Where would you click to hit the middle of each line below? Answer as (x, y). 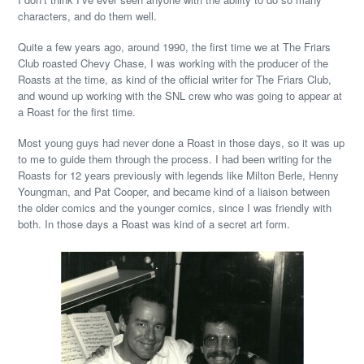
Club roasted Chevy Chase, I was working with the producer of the (173, 63)
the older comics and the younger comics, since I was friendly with (175, 208)
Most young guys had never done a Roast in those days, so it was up (182, 143)
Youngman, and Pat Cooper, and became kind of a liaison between (174, 191)
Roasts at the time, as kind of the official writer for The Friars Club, (175, 79)
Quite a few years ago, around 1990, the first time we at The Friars (175, 47)
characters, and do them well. (88, 16)
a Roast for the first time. (77, 112)
